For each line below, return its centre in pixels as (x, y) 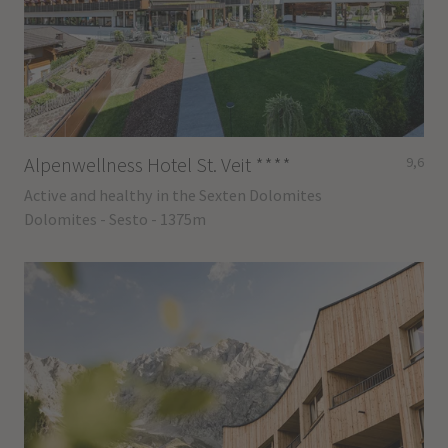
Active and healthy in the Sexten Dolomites (172, 194)
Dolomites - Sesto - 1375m (114, 218)
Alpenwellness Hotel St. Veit (139, 164)
